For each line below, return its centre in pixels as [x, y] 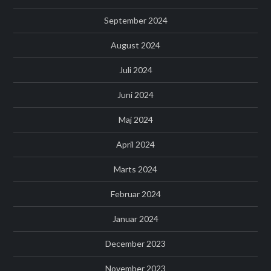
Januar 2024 [135, 218]
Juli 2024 [135, 70]
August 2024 [135, 45]
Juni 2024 [135, 94]
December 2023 [135, 243]
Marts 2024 [135, 169]
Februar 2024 [135, 194]
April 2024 [135, 144]
